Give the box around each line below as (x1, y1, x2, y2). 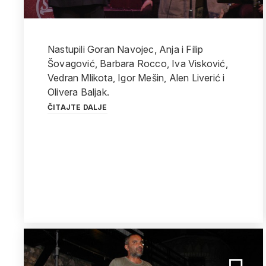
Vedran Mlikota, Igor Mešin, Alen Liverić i (47, 72, 225, 84)
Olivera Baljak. (47, 86, 109, 98)
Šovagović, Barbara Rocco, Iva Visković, (47, 58, 228, 69)
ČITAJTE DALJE (47, 103, 107, 112)
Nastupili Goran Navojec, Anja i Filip (47, 43, 204, 55)
